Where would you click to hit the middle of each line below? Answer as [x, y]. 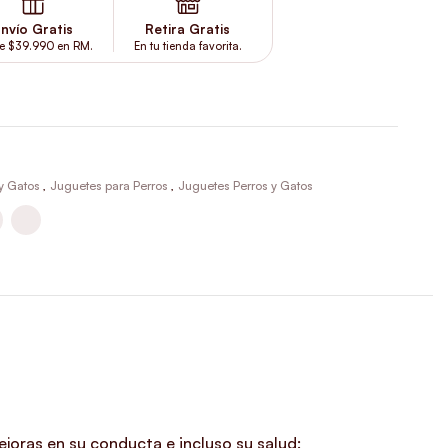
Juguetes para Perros [108, 185]
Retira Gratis [188, 28]
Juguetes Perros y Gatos [245, 185]
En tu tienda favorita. [187, 45]
